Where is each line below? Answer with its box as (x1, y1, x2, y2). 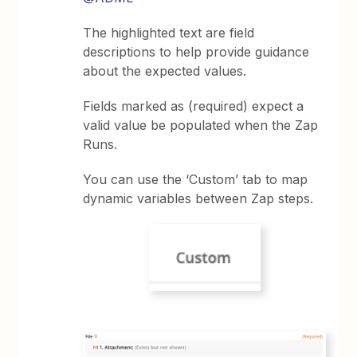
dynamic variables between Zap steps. (83, 190, 314, 207)
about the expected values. (83, 63, 247, 80)
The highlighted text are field (83, 25, 255, 41)
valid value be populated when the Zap (83, 117, 319, 134)
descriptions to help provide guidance (83, 44, 310, 61)
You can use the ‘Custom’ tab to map (83, 171, 308, 188)
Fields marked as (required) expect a (83, 98, 304, 115)
